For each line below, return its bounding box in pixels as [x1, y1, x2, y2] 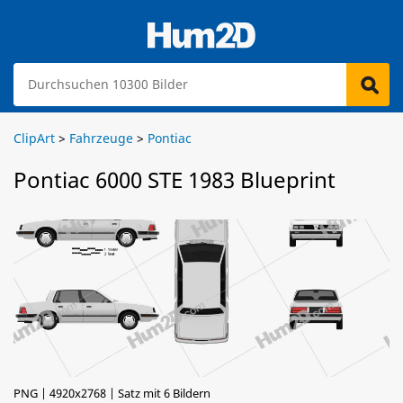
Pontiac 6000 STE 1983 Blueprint [13, 165, 336, 194]
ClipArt [13, 130, 55, 147]
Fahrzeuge [69, 130, 133, 147]
